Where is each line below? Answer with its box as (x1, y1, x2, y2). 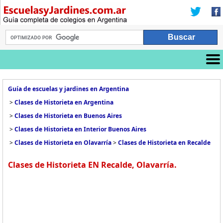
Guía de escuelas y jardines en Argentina (8, 85, 129, 93)
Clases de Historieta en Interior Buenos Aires (14, 125, 146, 133)
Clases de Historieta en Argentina (14, 98, 113, 107)
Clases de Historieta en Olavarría (14, 138, 111, 147)
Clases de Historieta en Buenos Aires (14, 111, 122, 120)
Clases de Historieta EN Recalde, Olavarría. (8, 159, 177, 170)
